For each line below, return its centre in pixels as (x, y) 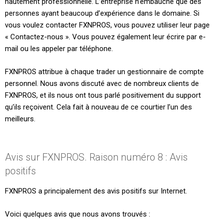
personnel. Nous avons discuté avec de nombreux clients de (102, 83)
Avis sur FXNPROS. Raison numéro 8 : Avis (96, 157)
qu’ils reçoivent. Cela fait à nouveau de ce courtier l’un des (98, 107)
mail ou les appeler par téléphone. (59, 49)
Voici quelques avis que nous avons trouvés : (78, 214)
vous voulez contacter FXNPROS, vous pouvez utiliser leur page (107, 25)
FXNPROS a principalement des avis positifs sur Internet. (96, 191)
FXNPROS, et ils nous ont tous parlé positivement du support (103, 95)
